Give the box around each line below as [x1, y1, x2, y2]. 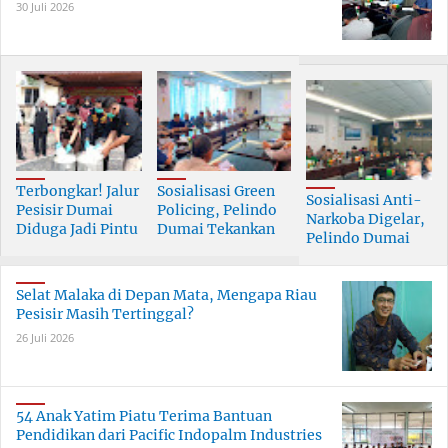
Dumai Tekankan [156, 220, 275, 239]
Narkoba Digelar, [306, 210, 426, 229]
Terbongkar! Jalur [16, 182, 139, 201]
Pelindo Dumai [306, 229, 411, 248]
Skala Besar [16, 258, 95, 277]
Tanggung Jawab [156, 239, 274, 258]
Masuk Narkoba [16, 239, 124, 258]
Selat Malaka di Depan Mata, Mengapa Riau [16, 286, 317, 305]
